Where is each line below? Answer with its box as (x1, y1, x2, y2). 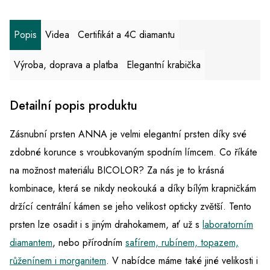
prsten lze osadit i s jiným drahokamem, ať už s (10, 218, 199, 232)
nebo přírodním (58, 236, 122, 250)
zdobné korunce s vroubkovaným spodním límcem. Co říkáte (10, 145, 257, 160)
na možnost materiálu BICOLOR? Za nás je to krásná (10, 163, 224, 178)
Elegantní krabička (127, 58, 201, 72)
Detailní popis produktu (10, 97, 137, 115)
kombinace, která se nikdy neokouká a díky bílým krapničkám (10, 181, 256, 196)
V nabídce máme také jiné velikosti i (112, 254, 258, 268)
